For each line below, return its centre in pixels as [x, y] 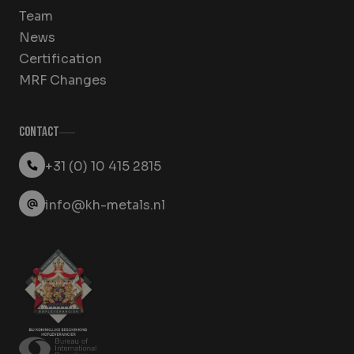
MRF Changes [63, 81]
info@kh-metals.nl [105, 205]
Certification [60, 59]
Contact [39, 132]
